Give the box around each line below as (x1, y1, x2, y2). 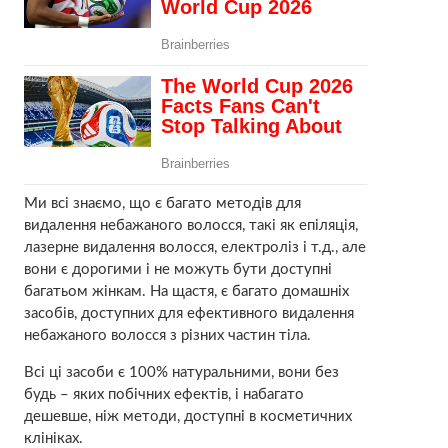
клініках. (23, 430, 83, 446)
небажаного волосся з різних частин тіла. (23, 327, 311, 343)
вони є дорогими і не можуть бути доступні (23, 261, 332, 277)
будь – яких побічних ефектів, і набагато (23, 386, 304, 402)
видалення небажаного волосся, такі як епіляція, (23, 217, 358, 233)
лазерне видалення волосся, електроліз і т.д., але (23, 239, 366, 255)
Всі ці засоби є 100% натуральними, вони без (23, 364, 339, 380)
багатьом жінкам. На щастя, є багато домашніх (23, 283, 349, 299)
